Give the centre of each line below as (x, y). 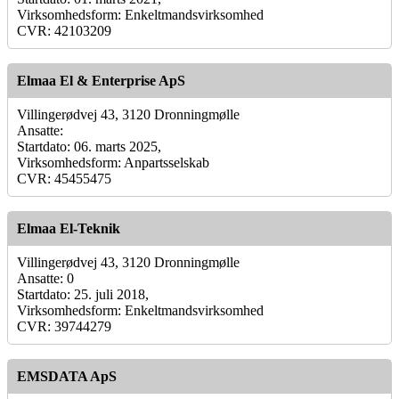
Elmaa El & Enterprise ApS (101, 80)
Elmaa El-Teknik (69, 228)
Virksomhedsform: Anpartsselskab (113, 162)
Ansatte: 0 (45, 278)
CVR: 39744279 (64, 326)
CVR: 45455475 (64, 178)
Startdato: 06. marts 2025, (89, 146)
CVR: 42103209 (64, 30)
